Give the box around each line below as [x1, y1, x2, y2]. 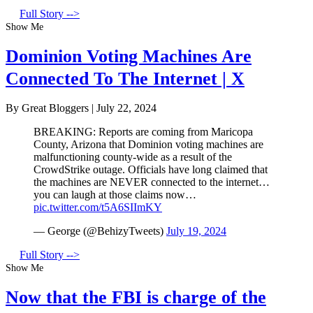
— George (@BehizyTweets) [34, 225, 166, 238]
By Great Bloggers [6, 102, 92, 115]
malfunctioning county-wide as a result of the [34, 151, 232, 163]
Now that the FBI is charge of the [6, 286, 266, 307]
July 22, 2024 [96, 102, 156, 115]
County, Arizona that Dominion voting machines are [34, 138, 263, 151]
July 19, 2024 [166, 225, 226, 238]
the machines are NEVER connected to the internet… [34, 176, 270, 189]
